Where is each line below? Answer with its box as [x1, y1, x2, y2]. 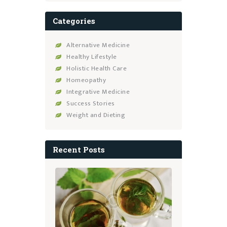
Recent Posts [53, 144, 105, 155]
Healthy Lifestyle [66, 51, 117, 62]
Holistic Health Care [66, 62, 127, 74]
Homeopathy [66, 74, 106, 86]
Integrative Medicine [66, 86, 130, 97]
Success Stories [66, 97, 115, 109]
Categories [53, 16, 96, 26]
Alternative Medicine [66, 39, 130, 51]
